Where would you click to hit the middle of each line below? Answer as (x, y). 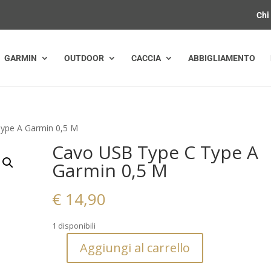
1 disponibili (74, 225)
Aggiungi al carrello (135, 247)
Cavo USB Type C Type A (155, 152)
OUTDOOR (84, 58)
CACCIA (146, 58)
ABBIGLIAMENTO (222, 58)
